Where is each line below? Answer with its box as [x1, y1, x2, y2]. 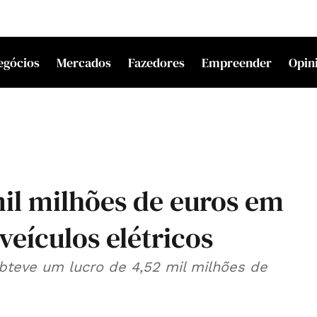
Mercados [57, 53, 111, 71]
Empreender [202, 53, 272, 71]
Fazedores [128, 53, 185, 71]
